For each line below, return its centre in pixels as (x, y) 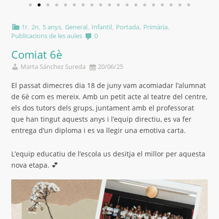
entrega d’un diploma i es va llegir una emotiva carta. (99, 130)
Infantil (102, 27)
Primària (156, 27)
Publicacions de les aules (47, 36)
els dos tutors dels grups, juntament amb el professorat (103, 108)
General (77, 27)
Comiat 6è (37, 54)
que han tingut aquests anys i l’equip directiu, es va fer (101, 119)
